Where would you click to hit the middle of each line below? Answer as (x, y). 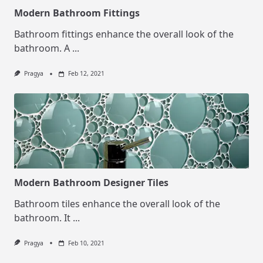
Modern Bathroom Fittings (77, 13)
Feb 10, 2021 (86, 243)
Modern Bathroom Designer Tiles (91, 182)
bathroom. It (42, 218)
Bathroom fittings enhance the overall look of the (124, 34)
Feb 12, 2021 (86, 74)
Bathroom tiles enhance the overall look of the (117, 203)
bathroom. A (42, 48)
